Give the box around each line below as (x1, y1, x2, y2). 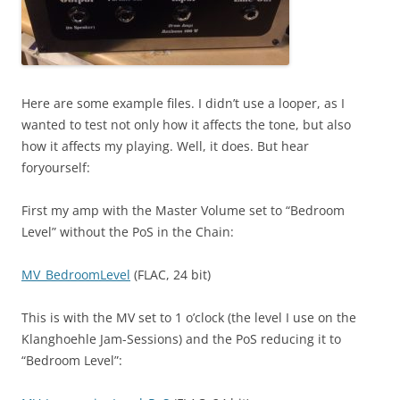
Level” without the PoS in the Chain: (21, 223, 234, 240)
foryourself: (21, 159, 90, 176)
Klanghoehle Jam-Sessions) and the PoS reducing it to (21, 330, 341, 347)
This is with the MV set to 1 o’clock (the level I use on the (21, 309, 356, 326)
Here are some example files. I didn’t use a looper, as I (21, 95, 345, 112)
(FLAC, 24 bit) (130, 266, 211, 283)
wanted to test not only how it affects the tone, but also (21, 116, 351, 133)
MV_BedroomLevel (21, 266, 130, 283)
